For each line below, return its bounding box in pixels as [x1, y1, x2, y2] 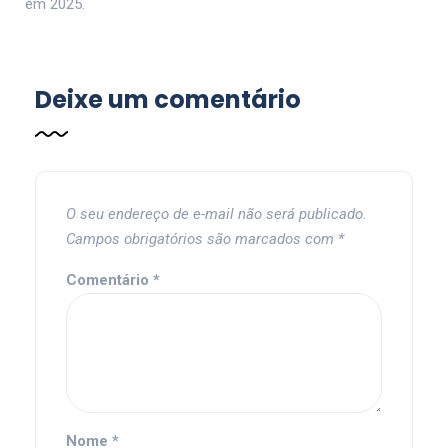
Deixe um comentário [35, 83, 301, 117]
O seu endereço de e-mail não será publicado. [66, 205, 367, 224]
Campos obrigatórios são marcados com [66, 230, 338, 249]
